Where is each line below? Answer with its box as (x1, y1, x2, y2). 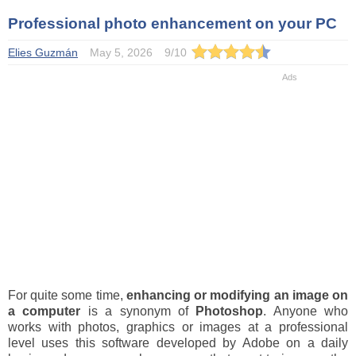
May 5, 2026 (90, 46, 153, 59)
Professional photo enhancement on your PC (8, 15, 337, 32)
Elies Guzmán (8, 46, 78, 59)
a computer (8, 304, 81, 318)
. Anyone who (263, 304, 348, 318)
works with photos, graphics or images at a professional (8, 320, 348, 334)
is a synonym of (80, 304, 196, 318)
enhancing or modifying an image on (126, 288, 349, 302)
